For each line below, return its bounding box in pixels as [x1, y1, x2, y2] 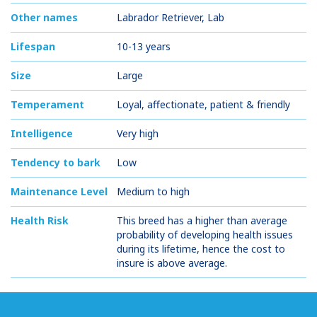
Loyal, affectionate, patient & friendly [117, 98, 290, 111]
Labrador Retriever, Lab [117, 11, 224, 24]
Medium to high [117, 185, 190, 198]
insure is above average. [117, 256, 227, 270]
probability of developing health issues [117, 228, 293, 241]
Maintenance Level [11, 185, 108, 198]
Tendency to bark [11, 156, 100, 169]
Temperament [11, 98, 84, 111]
